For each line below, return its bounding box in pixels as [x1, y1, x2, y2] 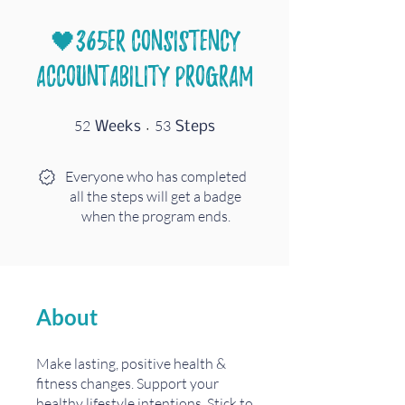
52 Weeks [141, 116, 183, 126]
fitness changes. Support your [36, 374, 219, 392]
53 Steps [215, 116, 253, 126]
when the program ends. [80, 207, 231, 225]
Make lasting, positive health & [36, 354, 226, 372]
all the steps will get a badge [70, 187, 241, 205]
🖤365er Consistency [50, 29, 240, 52]
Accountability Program [36, 64, 253, 88]
